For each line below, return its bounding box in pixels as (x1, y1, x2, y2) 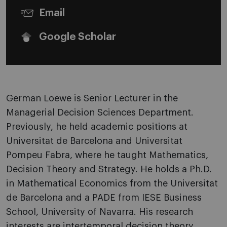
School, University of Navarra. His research (6, 207, 193, 216)
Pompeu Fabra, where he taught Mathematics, (6, 150, 208, 160)
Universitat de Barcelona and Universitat (6, 136, 182, 145)
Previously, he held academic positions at (6, 122, 187, 131)
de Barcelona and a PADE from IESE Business (6, 193, 202, 202)
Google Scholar (39, 32, 116, 42)
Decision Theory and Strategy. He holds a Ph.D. (6, 165, 212, 174)
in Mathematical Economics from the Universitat (6, 179, 218, 188)
